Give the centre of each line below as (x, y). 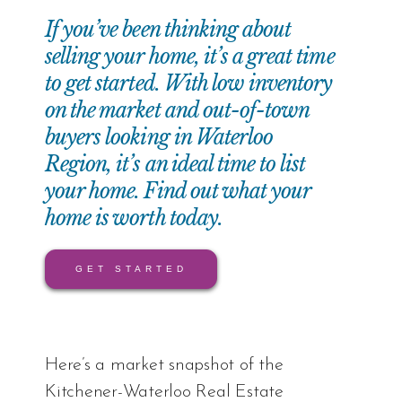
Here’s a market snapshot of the (164, 366)
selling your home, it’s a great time (190, 57)
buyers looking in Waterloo (159, 138)
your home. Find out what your (178, 192)
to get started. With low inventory (189, 84)
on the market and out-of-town (177, 111)
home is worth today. (134, 218)
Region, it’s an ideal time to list (175, 165)
